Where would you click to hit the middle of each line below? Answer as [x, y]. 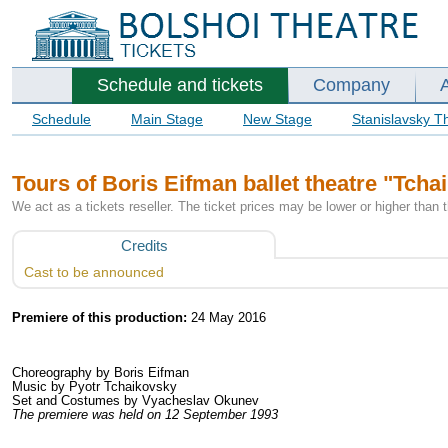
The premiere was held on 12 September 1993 [145, 414]
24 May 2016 [226, 317]
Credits [144, 245]
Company [351, 85]
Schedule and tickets [180, 85]
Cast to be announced [94, 271]
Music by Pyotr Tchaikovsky [94, 386]
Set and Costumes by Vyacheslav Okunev [135, 400]
